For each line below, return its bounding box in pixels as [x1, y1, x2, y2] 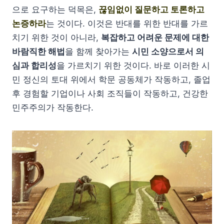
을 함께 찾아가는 [65, 46, 132, 56]
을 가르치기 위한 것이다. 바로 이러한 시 [56, 60, 210, 70]
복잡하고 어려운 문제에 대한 [101, 32, 209, 42]
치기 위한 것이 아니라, [12, 32, 101, 42]
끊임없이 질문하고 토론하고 [98, 4, 204, 14]
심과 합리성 [12, 60, 56, 70]
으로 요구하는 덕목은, [12, 4, 98, 14]
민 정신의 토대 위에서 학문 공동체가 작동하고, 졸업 [12, 74, 210, 84]
